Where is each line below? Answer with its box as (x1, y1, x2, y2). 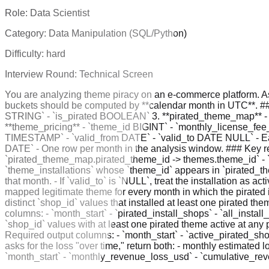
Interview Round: (5, 68, 79, 79)
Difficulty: (5, 48, 46, 59)
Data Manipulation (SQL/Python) (49, 28, 187, 38)
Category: (5, 28, 49, 38)
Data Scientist (30, 7, 89, 18)
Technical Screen (79, 68, 153, 79)
